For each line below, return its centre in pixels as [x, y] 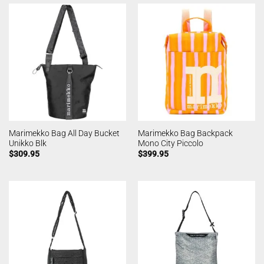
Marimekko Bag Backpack [185, 133]
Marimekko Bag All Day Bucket [64, 133]
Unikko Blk [27, 143]
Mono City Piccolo [170, 143]
